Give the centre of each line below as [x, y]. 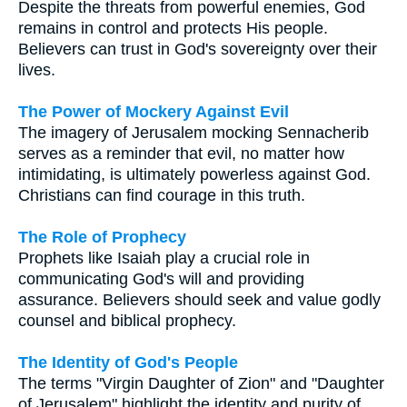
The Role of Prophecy [102, 238]
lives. [37, 70]
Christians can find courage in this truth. [162, 196]
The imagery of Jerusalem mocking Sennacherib [194, 133]
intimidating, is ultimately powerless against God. [194, 175]
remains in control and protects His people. [173, 29]
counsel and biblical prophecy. [127, 321]
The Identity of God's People [128, 363]
